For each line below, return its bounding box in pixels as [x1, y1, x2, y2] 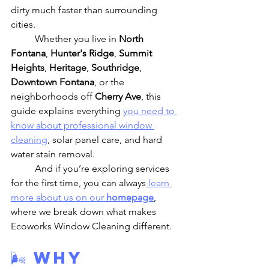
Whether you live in [35, 33, 119, 44]
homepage [106, 192, 154, 203]
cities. [11, 19, 35, 30]
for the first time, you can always [11, 177, 146, 189]
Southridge [91, 62, 139, 73]
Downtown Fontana [11, 76, 94, 88]
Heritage [49, 62, 86, 73]
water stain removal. [11, 148, 95, 160]
